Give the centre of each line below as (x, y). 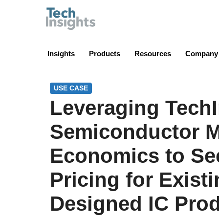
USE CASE (71, 88)
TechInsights (123, 12)
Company (202, 53)
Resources (153, 53)
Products (105, 53)
